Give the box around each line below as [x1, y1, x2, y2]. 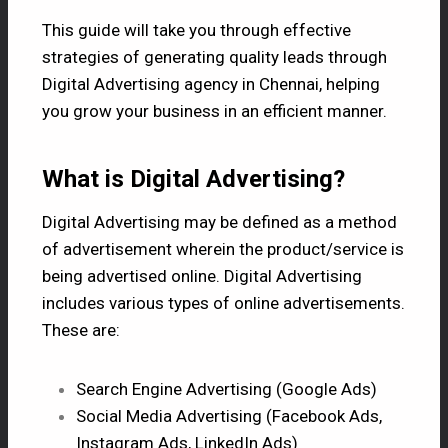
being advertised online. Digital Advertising [42, 265, 362, 286]
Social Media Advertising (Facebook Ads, [76, 405, 382, 426]
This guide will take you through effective [42, 19, 351, 40]
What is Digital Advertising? [42, 164, 345, 193]
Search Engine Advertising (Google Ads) [76, 378, 377, 399]
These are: [42, 319, 120, 340]
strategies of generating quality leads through [42, 46, 387, 67]
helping [322, 73, 380, 94]
